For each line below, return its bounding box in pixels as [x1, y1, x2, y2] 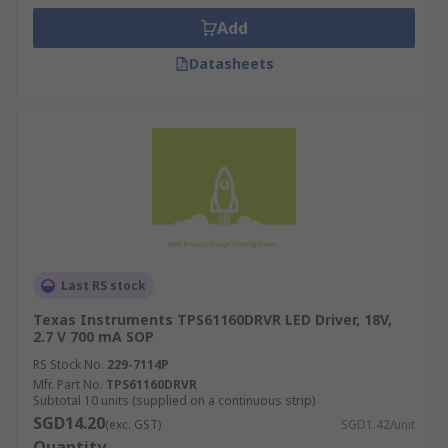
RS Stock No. [33, 356, 104, 373]
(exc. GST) [105, 416, 161, 433]
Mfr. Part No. [33, 376, 103, 393]
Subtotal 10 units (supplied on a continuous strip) [33, 392, 315, 409]
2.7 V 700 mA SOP [33, 327, 154, 346]
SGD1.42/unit [341, 416, 415, 433]
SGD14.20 [33, 412, 105, 434]
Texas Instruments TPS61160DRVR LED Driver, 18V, [33, 310, 392, 329]
